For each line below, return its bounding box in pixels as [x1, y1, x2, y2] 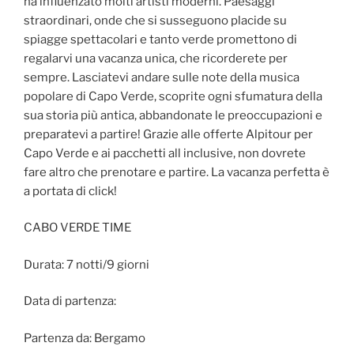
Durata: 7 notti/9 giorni [24, 257, 149, 272]
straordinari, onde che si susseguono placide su [24, 13, 287, 28]
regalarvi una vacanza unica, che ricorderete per [24, 51, 288, 66]
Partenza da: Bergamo [24, 330, 145, 345]
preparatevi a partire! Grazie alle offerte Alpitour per [24, 126, 313, 141]
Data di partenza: [24, 294, 116, 309]
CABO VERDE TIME [24, 220, 131, 235]
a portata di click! [24, 183, 117, 198]
